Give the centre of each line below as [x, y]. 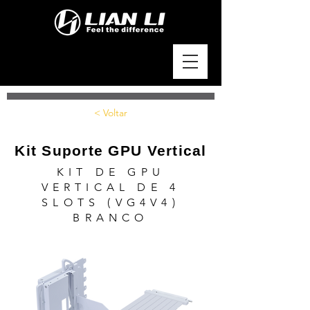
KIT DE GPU [111, 172]
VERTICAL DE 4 [111, 187]
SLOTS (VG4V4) [111, 202]
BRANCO [111, 218]
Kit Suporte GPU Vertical [111, 151]
